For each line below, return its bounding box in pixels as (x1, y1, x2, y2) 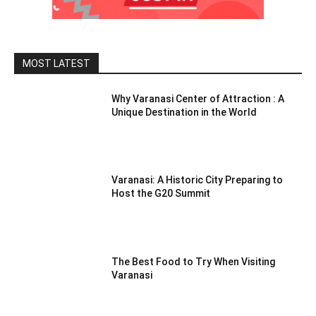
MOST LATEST (23, 57, 90, 69)
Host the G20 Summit (111, 188, 211, 200)
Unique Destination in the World (111, 106, 257, 118)
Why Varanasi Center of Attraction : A (111, 92, 285, 104)
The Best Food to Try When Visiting (111, 256, 276, 268)
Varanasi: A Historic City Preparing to (111, 174, 284, 186)
